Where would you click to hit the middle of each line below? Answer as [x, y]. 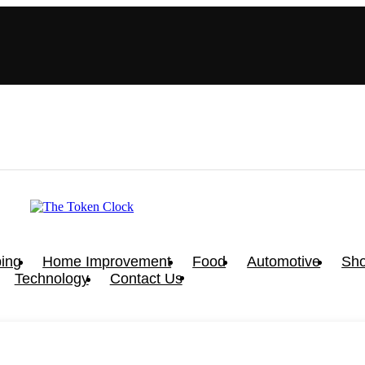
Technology [51, 278]
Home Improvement [107, 261]
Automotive [284, 261]
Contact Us [146, 278]
